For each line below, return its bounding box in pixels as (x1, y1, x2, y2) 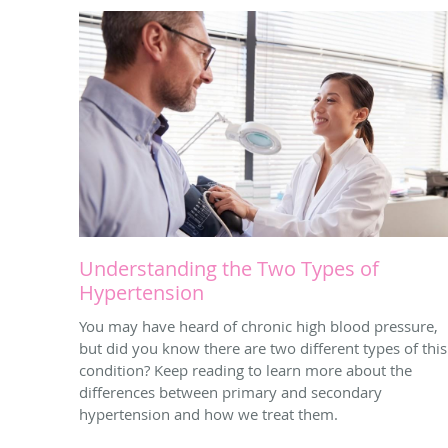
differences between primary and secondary (79, 382, 382, 403)
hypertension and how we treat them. (79, 404, 338, 425)
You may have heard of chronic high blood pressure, (79, 316, 438, 337)
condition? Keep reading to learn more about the (79, 360, 412, 381)
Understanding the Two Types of (79, 255, 379, 283)
